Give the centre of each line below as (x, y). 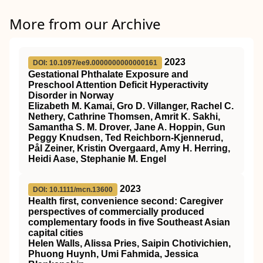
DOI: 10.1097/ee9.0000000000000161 (95, 63)
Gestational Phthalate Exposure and (108, 74)
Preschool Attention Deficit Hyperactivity (118, 85)
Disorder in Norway (71, 95)
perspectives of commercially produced (116, 212)
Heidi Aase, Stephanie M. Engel (97, 159)
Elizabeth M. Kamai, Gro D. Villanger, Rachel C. (131, 106)
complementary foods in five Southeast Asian (129, 222)
